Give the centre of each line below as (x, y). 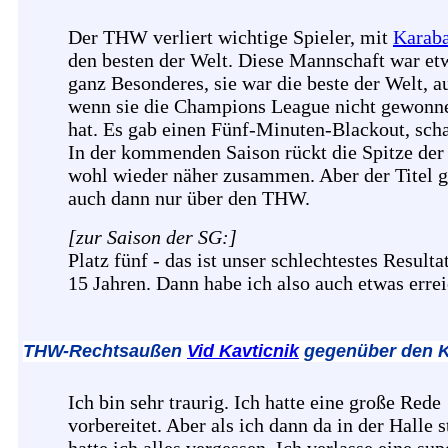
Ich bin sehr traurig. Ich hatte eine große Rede (254, 401)
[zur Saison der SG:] (152, 237)
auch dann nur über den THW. (189, 198)
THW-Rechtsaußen (105, 350)
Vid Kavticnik (243, 350)
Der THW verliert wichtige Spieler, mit (230, 37)
